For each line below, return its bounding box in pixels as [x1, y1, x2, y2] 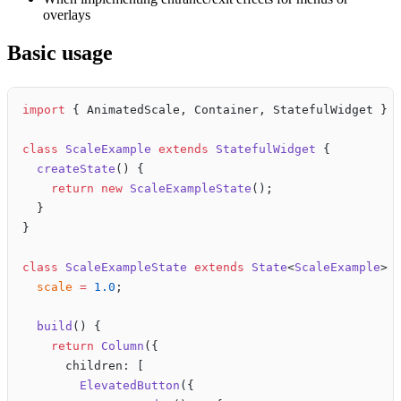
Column [94, 338, 144, 353]
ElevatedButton [22, 378, 180, 392]
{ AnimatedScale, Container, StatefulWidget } [65, 102, 395, 116]
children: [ [22, 358, 144, 372]
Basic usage [7, 40, 113, 64]
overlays [43, 6, 90, 22]
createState [22, 161, 115, 175]
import [22, 102, 65, 116]
